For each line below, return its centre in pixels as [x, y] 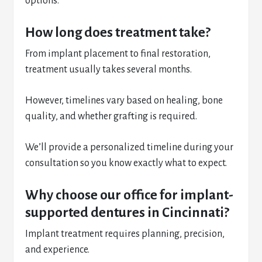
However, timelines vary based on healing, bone [124, 101]
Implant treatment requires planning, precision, [125, 234]
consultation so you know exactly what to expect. [126, 163]
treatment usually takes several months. [109, 70]
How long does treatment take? [118, 32]
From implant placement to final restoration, [118, 54]
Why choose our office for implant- [130, 195]
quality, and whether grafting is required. [111, 116]
